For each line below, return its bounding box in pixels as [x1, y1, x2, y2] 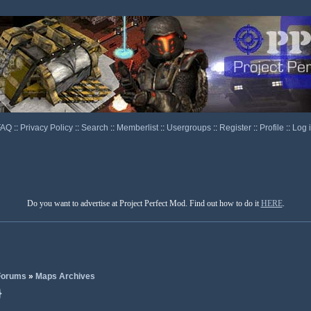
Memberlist [116, 123, 160, 133]
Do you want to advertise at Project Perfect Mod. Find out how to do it [26, 199, 261, 208]
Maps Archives [35, 271, 95, 281]
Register [219, 123, 253, 133]
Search [81, 123, 110, 133]
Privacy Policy [19, 123, 75, 133]
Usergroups [166, 123, 213, 133]
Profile [259, 123, 286, 133]
